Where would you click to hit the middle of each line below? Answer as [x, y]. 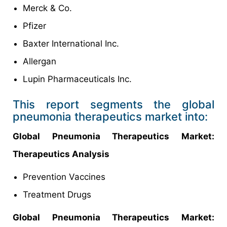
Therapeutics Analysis [61, 154]
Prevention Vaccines [64, 177]
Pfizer [34, 26]
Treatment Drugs [57, 195]
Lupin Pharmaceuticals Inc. [77, 79]
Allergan [40, 62]
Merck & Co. [47, 8]
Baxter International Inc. [71, 44]
